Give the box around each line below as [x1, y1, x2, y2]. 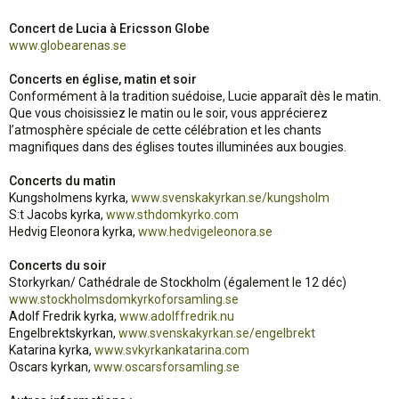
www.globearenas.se [9, 38, 126, 53]
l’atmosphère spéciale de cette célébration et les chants [9, 123, 322, 137]
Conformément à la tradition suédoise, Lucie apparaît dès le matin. [9, 89, 381, 103]
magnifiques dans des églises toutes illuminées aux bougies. [9, 140, 346, 154]
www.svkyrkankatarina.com [94, 343, 249, 357]
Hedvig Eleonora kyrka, [9, 224, 138, 239]
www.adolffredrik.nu [119, 309, 234, 323]
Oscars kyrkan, [9, 360, 94, 374]
